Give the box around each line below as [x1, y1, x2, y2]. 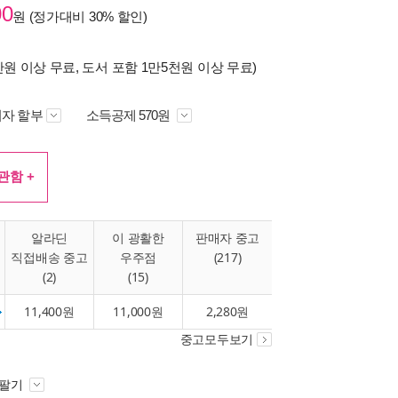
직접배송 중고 [11, 249, 88, 266]
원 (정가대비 [12, 9, 89, 24]
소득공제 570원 [85, 107, 173, 123]
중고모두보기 [179, 332, 253, 346]
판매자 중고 [195, 229, 260, 246]
